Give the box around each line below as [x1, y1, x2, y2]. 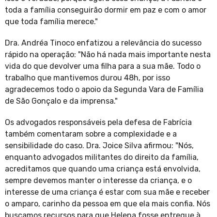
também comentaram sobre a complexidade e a [5, 129, 177, 139]
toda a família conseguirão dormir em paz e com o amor [5, 5, 206, 15]
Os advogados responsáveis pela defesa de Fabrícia [5, 118, 192, 127]
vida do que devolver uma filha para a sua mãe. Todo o [5, 62, 201, 71]
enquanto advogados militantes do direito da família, [5, 153, 199, 162]
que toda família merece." [5, 17, 98, 27]
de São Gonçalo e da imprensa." [5, 96, 118, 106]
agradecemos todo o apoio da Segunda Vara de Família [5, 85, 203, 94]
